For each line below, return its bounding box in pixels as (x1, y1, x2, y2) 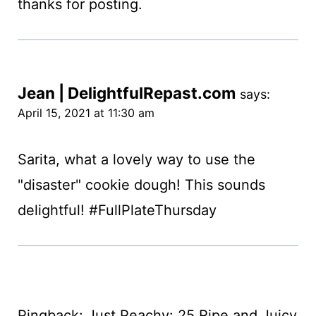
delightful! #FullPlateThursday (17, 202, 217, 219)
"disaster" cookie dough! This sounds (17, 176, 265, 194)
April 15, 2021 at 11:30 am (17, 106, 154, 121)
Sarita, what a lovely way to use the (17, 151, 255, 169)
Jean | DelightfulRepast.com (17, 83, 236, 103)
